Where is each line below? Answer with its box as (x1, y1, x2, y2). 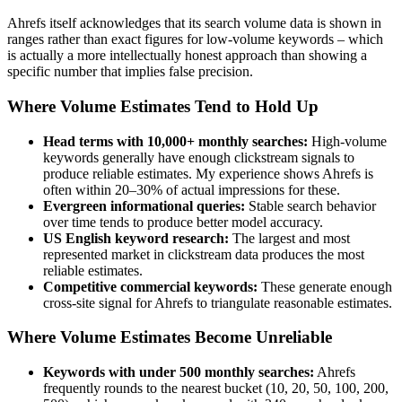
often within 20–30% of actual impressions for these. (43, 181, 340, 197)
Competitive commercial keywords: (43, 278, 258, 294)
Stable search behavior (245, 197, 376, 214)
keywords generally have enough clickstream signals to (43, 149, 354, 165)
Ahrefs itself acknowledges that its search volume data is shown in (7, 15, 381, 31)
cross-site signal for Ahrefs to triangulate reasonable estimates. (43, 294, 392, 310)
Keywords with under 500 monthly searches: (43, 364, 314, 380)
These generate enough (258, 278, 392, 294)
